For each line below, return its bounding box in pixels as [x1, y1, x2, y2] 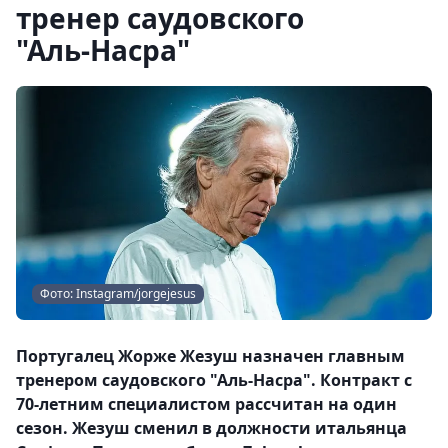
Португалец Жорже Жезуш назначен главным [16, 345, 405, 367]
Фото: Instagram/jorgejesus [40, 285, 196, 302]
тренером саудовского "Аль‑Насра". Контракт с [16, 369, 412, 391]
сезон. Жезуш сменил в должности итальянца [16, 417, 407, 439]
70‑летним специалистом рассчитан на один [16, 393, 397, 415]
